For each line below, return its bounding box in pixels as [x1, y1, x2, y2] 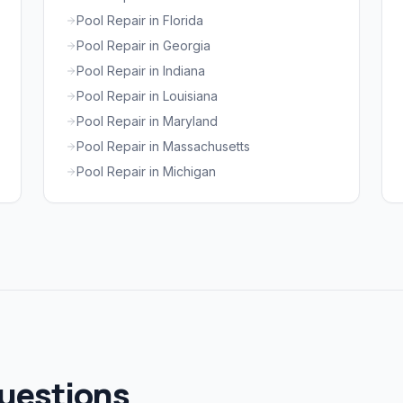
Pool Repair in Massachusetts [76, 139, 250, 155]
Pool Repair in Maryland [76, 113, 218, 130]
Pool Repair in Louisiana [76, 88, 218, 104]
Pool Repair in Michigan [76, 164, 216, 180]
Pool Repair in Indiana [76, 63, 205, 79]
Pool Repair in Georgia [76, 38, 210, 54]
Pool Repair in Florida [76, 13, 203, 29]
